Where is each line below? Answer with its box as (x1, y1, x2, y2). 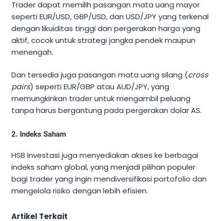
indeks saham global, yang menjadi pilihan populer (11, 162, 195, 173)
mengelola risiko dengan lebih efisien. (11, 185, 148, 196)
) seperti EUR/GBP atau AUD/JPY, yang (30, 81, 169, 92)
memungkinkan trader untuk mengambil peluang (11, 93, 190, 104)
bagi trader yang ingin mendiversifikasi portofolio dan (11, 174, 207, 184)
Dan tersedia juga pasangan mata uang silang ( (11, 70, 188, 80)
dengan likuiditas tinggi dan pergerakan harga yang (11, 23, 200, 34)
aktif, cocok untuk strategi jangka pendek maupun (11, 35, 195, 45)
